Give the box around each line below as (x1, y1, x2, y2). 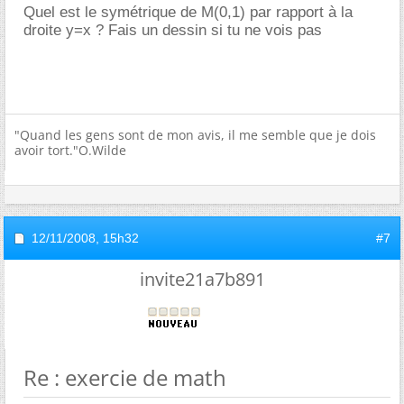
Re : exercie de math (23, 362, 226, 392)
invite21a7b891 (139, 266, 265, 291)
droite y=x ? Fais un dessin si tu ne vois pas (23, 21, 322, 39)
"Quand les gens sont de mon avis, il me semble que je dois (14, 125, 376, 143)
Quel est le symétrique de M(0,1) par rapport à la (23, 3, 353, 21)
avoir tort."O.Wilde (14, 141, 126, 159)
